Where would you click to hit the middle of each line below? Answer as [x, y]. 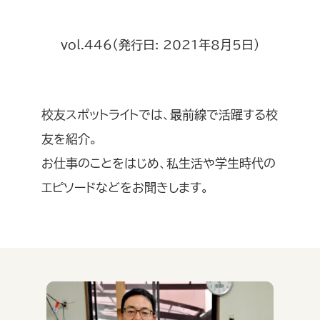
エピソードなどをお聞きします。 [125, 188]
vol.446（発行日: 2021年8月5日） [160, 45]
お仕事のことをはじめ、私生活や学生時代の [159, 164]
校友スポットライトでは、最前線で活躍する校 [160, 115]
